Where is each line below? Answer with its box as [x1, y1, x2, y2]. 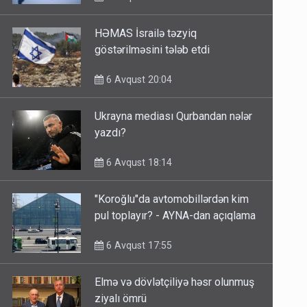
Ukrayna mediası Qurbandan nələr [95, 110, 253, 123]
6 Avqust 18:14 [103, 157, 173, 169]
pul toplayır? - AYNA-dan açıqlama [95, 209, 256, 223]
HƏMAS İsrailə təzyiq [95, 27, 197, 40]
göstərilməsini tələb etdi [95, 43, 210, 57]
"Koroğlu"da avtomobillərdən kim [95, 193, 249, 206]
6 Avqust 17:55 [103, 240, 173, 251]
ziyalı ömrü [95, 292, 147, 306]
